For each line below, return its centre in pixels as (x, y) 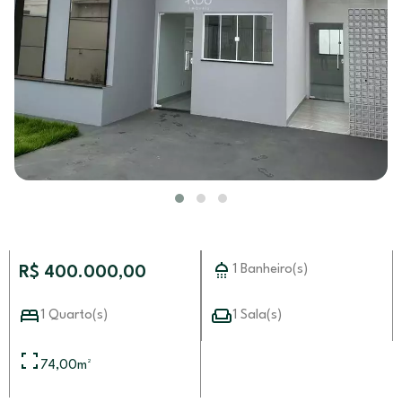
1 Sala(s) (257, 315)
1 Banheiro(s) (270, 270)
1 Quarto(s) (74, 315)
